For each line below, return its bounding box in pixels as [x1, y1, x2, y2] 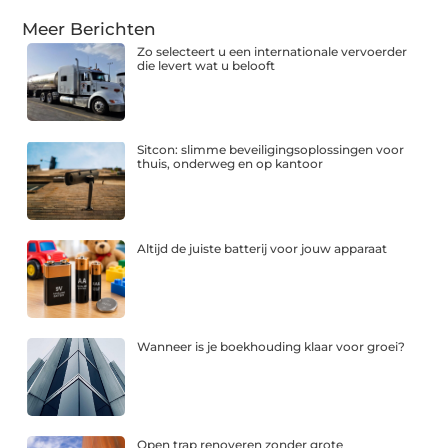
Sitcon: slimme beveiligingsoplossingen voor [137, 142, 405, 158]
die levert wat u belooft [137, 58, 276, 74]
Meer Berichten [22, 19, 157, 40]
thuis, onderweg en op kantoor [137, 156, 324, 172]
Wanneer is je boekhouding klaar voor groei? [137, 338, 406, 354]
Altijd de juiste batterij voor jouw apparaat [137, 240, 388, 256]
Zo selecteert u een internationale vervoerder [137, 44, 408, 60]
